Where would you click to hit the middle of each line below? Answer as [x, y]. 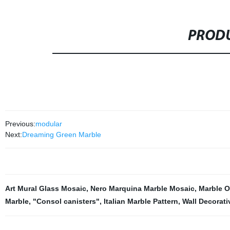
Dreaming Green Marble [61, 135]
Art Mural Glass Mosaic [45, 188]
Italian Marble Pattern [141, 201]
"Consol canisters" [66, 201]
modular [49, 124]
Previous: [20, 124]
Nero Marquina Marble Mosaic [142, 188]
